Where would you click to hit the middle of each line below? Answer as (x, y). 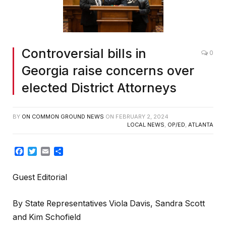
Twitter (50, 151)
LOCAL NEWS (146, 124)
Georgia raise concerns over (108, 70)
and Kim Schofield (47, 217)
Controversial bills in (84, 53)
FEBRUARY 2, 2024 (142, 116)
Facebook (43, 151)
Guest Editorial (40, 178)
